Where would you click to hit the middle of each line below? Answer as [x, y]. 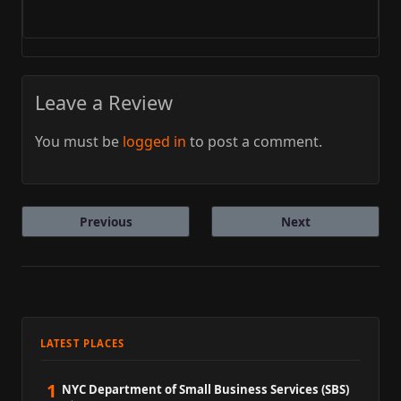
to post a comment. [254, 142]
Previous [106, 222]
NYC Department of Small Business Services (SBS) [205, 390]
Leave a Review [104, 103]
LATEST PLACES [83, 344]
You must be [79, 142]
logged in [154, 142]
